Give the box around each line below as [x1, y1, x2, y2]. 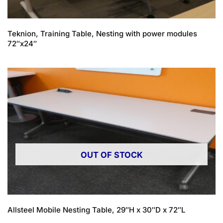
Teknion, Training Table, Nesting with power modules [7, 28, 197, 38]
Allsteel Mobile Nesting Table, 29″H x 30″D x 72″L [7, 205, 185, 215]
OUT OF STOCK [80, 150, 143, 160]
